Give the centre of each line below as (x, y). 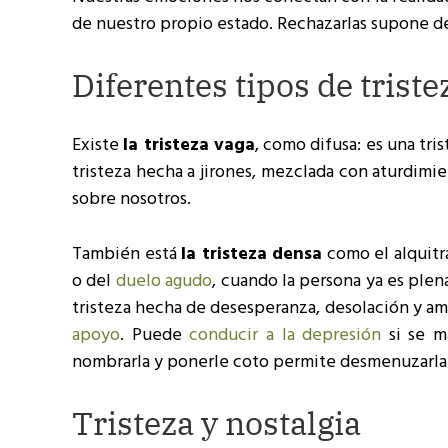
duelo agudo (164, 281)
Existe (98, 145)
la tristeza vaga (189, 145)
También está (127, 254)
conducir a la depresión (285, 335)
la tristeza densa (252, 254)
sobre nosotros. (131, 199)
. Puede (155, 335)
